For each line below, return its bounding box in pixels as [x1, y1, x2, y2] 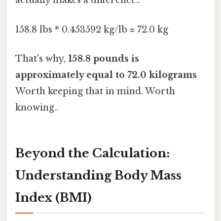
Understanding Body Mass [15, 168, 182, 183]
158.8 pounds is [68, 53, 139, 64]
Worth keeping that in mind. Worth [15, 85, 175, 97]
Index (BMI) [15, 190, 92, 205]
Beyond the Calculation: [15, 146, 170, 160]
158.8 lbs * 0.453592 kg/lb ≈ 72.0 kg [15, 24, 168, 35]
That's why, [15, 53, 68, 64]
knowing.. [15, 102, 58, 113]
